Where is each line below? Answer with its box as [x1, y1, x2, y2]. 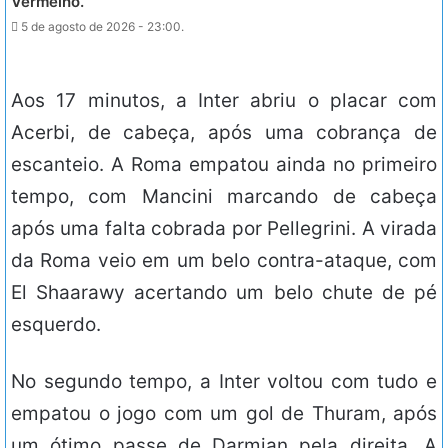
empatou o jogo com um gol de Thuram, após [11, 402, 437, 426]
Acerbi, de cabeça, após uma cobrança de [11, 121, 437, 145]
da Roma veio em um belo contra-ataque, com [11, 249, 437, 273]
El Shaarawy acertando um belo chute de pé [11, 281, 437, 305]
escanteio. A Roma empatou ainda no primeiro [11, 153, 437, 177]
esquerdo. [11, 313, 101, 337]
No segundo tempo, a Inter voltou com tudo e [11, 370, 437, 394]
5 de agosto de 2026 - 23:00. [21, 19, 185, 35]
